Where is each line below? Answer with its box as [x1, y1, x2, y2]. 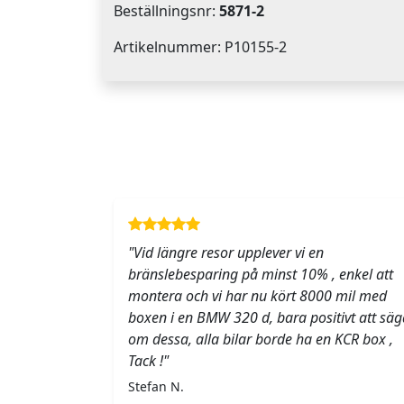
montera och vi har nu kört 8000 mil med [128, 286, 387, 307]
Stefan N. [128, 378, 184, 396]
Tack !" [128, 351, 169, 372]
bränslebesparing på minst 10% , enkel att [128, 264, 393, 285]
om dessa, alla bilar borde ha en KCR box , [128, 329, 393, 350]
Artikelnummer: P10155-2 [114, 37, 287, 58]
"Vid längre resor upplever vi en [128, 243, 324, 263]
